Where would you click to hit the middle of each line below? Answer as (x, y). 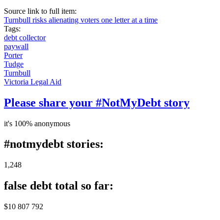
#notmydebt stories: (54, 144)
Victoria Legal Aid (33, 82)
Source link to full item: (41, 11)
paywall (16, 46)
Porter (13, 55)
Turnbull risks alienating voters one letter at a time (81, 20)
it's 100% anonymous (37, 123)
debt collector (25, 37)
